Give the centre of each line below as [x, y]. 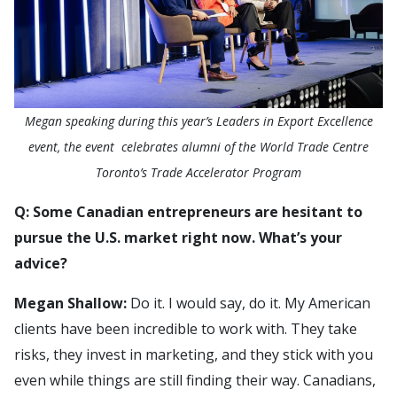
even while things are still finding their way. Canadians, [195, 380]
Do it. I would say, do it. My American [249, 303]
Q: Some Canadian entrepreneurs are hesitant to [188, 211]
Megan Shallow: [70, 303]
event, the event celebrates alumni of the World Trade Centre [198, 146]
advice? [41, 263]
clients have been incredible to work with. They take [186, 328]
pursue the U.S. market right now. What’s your [178, 237]
